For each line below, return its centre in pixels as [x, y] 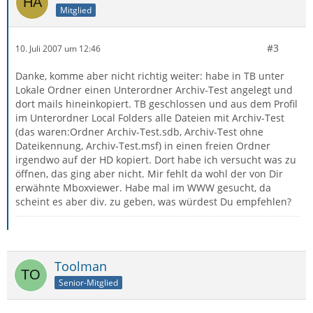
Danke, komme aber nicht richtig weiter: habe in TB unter [150, 76]
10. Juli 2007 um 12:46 [58, 48]
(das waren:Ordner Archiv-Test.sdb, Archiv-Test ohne [139, 132]
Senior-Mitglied [88, 282]
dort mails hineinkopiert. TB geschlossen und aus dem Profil [156, 104]
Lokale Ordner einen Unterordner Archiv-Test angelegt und [154, 90]
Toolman [81, 266]
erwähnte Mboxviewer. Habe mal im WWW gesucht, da [143, 188]
